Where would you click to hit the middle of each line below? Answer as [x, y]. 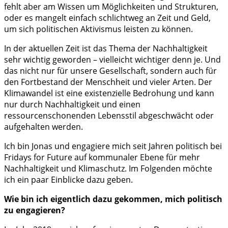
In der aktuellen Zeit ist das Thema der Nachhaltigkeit [106, 49]
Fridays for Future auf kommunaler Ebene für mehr [102, 158]
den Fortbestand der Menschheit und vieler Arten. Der [108, 82]
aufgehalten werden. [44, 127]
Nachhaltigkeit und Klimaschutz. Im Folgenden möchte [108, 169]
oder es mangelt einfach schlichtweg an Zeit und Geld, [107, 18]
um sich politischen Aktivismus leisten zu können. [98, 29]
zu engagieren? [35, 210]
